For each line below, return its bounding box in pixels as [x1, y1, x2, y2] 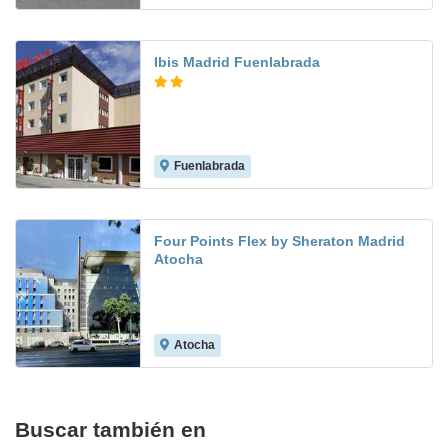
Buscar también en [15, 418, 206, 442]
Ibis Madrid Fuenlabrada [154, 54, 320, 71]
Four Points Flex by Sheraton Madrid [154, 233, 405, 250]
